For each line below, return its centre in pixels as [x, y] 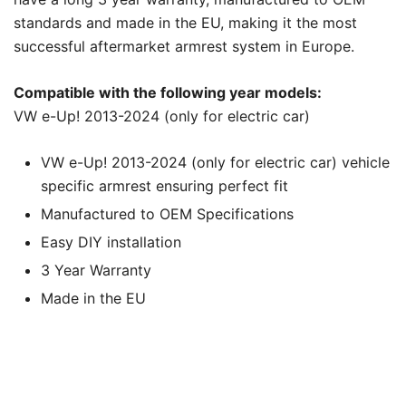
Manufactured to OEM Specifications [167, 214]
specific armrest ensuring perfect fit [164, 186]
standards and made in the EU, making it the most [185, 23]
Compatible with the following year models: [168, 93]
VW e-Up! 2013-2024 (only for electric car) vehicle [215, 163]
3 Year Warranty [96, 271]
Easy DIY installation [111, 242]
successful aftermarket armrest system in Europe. [184, 47]
